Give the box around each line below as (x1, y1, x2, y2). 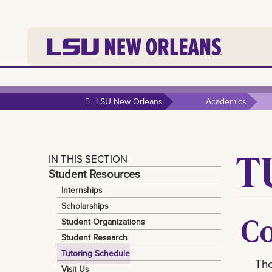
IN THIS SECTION (49, 151, 127, 166)
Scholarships (61, 199, 109, 212)
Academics (205, 95, 246, 107)
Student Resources (49, 166, 140, 182)
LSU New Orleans (95, 95, 163, 107)
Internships (61, 183, 103, 196)
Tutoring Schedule (61, 246, 131, 259)
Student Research (61, 231, 128, 243)
